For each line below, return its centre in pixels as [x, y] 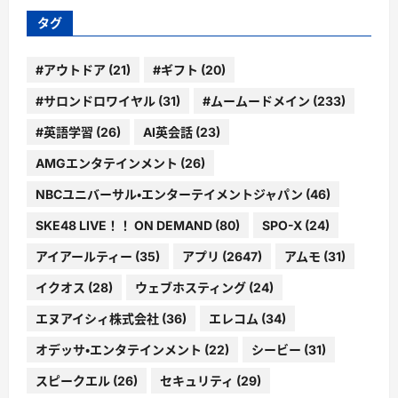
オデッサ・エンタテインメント [119, 349]
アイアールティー [84, 256]
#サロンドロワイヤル [96, 100]
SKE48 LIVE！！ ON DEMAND [124, 225]
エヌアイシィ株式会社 [97, 318]
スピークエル [73, 380]
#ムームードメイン [256, 100]
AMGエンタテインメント [107, 163]
